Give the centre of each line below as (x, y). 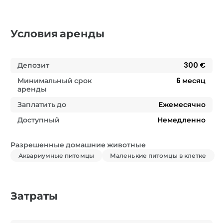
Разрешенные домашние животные (78, 145)
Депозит (33, 65)
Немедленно (181, 120)
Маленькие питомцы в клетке (158, 156)
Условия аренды (57, 34)
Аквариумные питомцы (56, 156)
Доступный (39, 120)
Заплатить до (42, 105)
